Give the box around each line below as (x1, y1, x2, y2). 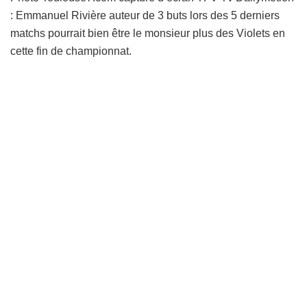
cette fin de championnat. (10, 45, 132, 57)
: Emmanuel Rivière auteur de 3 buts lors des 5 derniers (10, 9, 280, 21)
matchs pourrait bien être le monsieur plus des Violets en (10, 27, 285, 39)
